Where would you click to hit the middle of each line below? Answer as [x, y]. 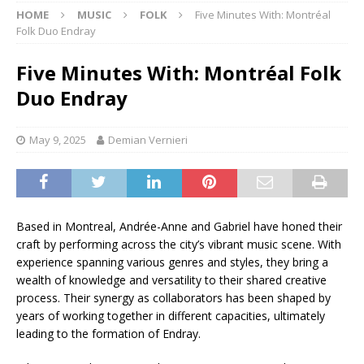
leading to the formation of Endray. [108, 333]
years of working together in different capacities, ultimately [171, 315]
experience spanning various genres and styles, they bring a [172, 262]
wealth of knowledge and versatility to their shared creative [171, 279]
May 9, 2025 [58, 139]
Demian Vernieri [148, 139]
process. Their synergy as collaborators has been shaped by [173, 297]
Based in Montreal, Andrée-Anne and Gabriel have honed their [179, 226]
